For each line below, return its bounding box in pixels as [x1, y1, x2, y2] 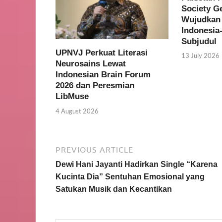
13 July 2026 [181, 52, 220, 60]
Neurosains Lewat [55, 59, 126, 69]
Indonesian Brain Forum [55, 70, 151, 80]
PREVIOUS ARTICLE [55, 145, 133, 154]
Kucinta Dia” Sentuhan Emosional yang [55, 172, 205, 181]
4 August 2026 [55, 107, 99, 115]
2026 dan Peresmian [55, 81, 134, 91]
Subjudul [181, 36, 217, 46]
